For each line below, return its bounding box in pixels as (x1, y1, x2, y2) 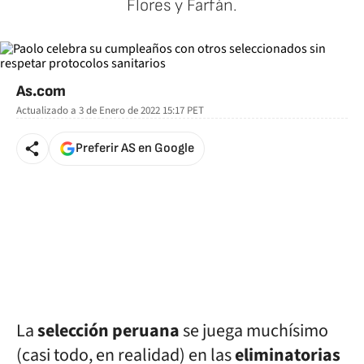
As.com (16, 82, 66, 101)
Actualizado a (16, 103, 76, 118)
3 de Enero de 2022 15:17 (76, 103, 187, 118)
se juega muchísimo (180, 318, 328, 344)
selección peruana (37, 318, 180, 344)
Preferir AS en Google (76, 141, 194, 156)
